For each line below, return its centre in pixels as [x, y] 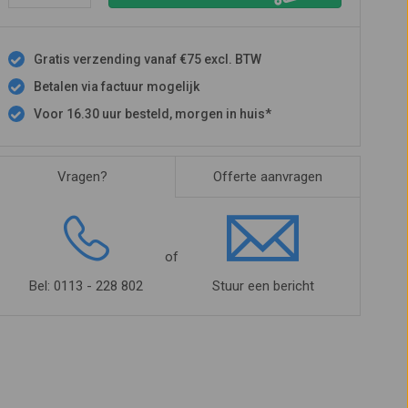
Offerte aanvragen [267, 177]
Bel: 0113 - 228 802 [87, 286]
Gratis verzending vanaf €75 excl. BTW [147, 59]
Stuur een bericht [263, 286]
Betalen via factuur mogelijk [116, 87]
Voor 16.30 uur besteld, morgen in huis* [152, 114]
